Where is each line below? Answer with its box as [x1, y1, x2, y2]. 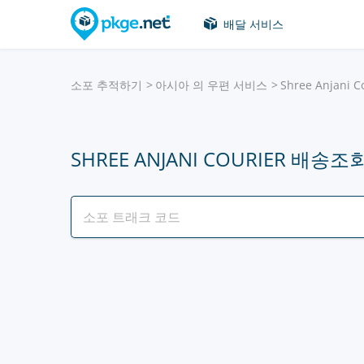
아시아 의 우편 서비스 [155, 77, 267, 93]
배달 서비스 [223, 16, 284, 32]
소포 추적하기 [71, 77, 142, 93]
